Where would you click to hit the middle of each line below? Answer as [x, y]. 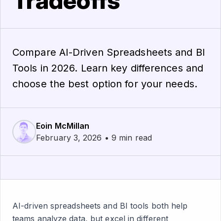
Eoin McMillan [63, 126]
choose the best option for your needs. [105, 84]
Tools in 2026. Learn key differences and [108, 68]
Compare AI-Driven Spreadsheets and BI [109, 52]
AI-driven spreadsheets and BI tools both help [100, 206]
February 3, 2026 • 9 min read [94, 138]
